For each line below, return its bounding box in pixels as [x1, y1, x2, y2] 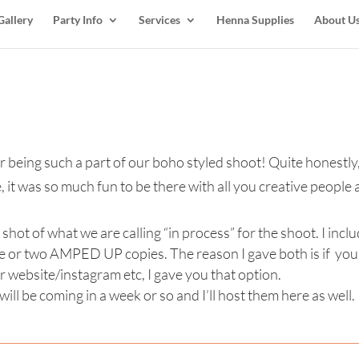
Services [138, 12, 180, 26]
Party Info [52, 12, 103, 26]
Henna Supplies [216, 12, 294, 26]
